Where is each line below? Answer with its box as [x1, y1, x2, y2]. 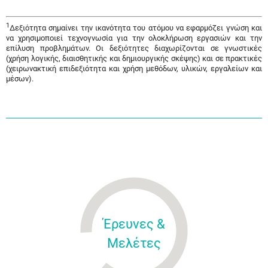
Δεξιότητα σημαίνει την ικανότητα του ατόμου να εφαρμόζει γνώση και [10, 23, 262, 33]
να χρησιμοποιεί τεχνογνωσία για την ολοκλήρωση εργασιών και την [6, 33, 262, 43]
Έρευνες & [103, 217, 165, 232]
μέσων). [6, 74, 33, 84]
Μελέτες [107, 236, 161, 251]
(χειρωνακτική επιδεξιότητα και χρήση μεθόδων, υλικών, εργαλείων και [6, 64, 262, 74]
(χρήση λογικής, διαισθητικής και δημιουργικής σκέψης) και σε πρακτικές [6, 54, 262, 63]
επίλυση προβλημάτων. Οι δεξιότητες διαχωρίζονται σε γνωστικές [6, 44, 262, 53]
